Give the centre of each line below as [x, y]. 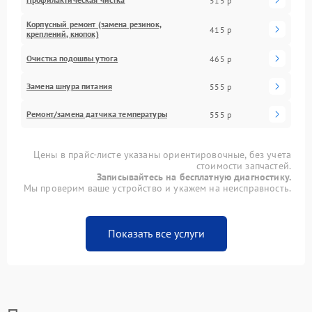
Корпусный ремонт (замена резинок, [94, 24]
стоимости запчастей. [243, 166]
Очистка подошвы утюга [72, 58]
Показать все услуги [156, 233]
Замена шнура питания [69, 86]
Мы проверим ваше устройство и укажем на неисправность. [157, 188]
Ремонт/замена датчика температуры [97, 114]
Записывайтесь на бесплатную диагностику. [194, 177]
